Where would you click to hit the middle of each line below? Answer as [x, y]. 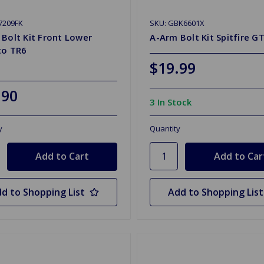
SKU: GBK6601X [177, 23]
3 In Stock [171, 102]
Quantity [165, 129]
